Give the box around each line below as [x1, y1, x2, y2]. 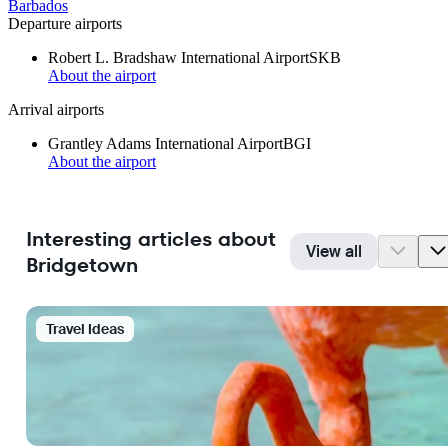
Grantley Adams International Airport [48, 135, 283, 153]
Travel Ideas [46, 320, 124, 339]
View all [306, 240, 362, 262]
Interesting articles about [26, 224, 275, 253]
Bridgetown [26, 250, 138, 279]
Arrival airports [8, 101, 104, 119]
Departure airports [8, 15, 122, 33]
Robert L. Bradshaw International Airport [48, 49, 309, 67]
